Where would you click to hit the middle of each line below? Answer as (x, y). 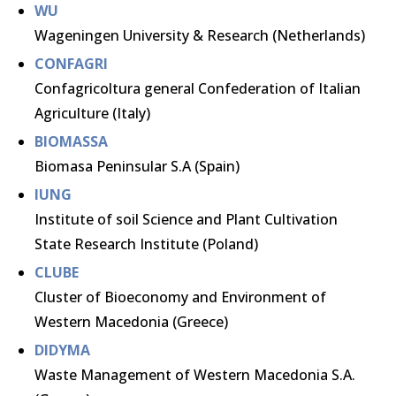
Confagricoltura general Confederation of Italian (198, 88)
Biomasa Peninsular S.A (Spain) (137, 166)
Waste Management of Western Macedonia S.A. (195, 375)
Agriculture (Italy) (92, 113)
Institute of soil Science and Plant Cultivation (186, 219)
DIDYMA (62, 350)
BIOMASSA (71, 141)
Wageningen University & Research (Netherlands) (200, 35)
